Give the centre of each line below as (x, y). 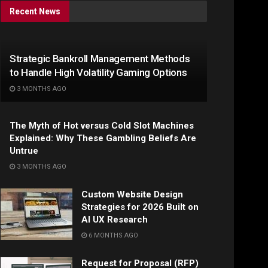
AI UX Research (115, 220)
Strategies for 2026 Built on (140, 207)
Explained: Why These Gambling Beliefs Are (103, 138)
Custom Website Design (132, 195)
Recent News (35, 12)
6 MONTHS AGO (112, 236)
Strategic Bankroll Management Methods (100, 59)
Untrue (24, 151)
